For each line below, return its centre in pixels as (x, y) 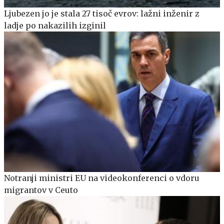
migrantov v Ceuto (41, 190)
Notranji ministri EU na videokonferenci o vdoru (102, 178)
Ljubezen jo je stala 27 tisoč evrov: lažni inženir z (102, 13)
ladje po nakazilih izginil (55, 25)
